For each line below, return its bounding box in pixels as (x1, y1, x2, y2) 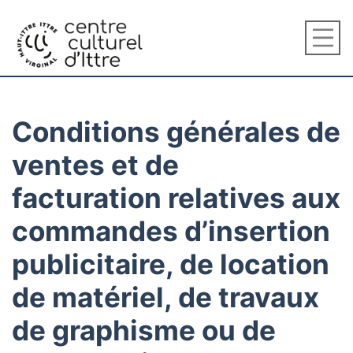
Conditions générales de (12, 115, 340, 148)
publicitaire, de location (12, 247, 329, 281)
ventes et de (12, 148, 179, 181)
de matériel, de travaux (12, 281, 319, 314)
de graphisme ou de (12, 314, 276, 347)
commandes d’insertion (12, 214, 330, 247)
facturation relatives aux (12, 181, 340, 214)
